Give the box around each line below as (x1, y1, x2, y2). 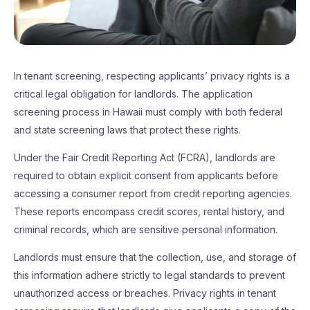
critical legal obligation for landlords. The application (14, 88, 253, 100)
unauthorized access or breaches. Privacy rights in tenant (14, 287, 276, 299)
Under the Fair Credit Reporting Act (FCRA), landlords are (14, 152, 275, 163)
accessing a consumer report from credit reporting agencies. (14, 188, 292, 199)
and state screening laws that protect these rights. (14, 124, 241, 136)
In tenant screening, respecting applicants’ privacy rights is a (14, 70, 290, 82)
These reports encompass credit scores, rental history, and (14, 206, 284, 217)
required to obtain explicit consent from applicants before (14, 170, 278, 181)
